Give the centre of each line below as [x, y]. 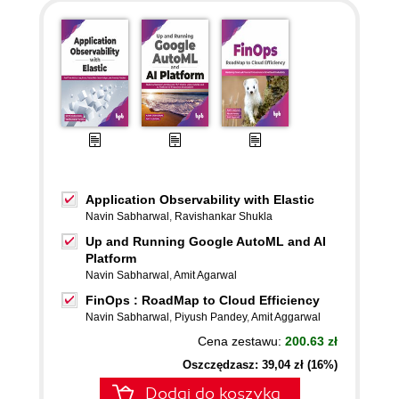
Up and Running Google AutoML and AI [206, 241]
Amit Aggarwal [286, 317]
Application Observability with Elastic [200, 199]
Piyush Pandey [211, 317]
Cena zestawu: [241, 341]
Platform [111, 258]
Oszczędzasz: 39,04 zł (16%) [260, 365]
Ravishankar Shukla [224, 216]
